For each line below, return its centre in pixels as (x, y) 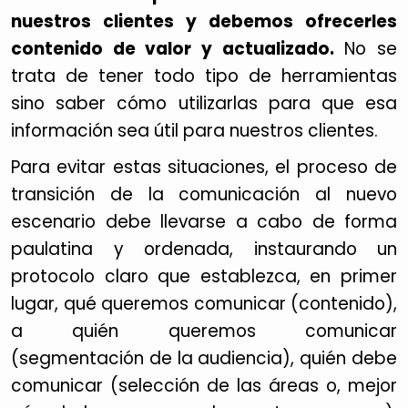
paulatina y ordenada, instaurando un (204, 249)
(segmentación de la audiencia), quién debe (204, 358)
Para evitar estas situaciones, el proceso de (204, 167)
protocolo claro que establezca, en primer (204, 276)
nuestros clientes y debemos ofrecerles (204, 21)
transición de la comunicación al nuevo (204, 194)
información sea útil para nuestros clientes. (194, 131)
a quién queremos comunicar (204, 331)
